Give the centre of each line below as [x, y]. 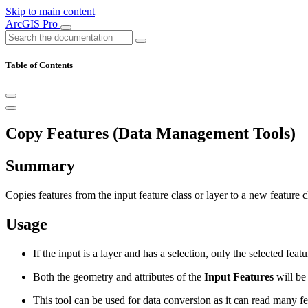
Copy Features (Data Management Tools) [151, 134]
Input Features [239, 276]
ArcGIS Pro [33, 24]
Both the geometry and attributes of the [119, 276]
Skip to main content [50, 11]
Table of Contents [39, 65]
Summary [40, 166]
